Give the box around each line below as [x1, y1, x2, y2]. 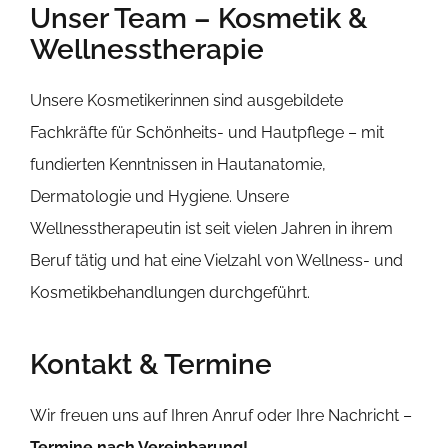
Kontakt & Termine [29, 348, 272, 382]
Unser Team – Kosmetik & [29, 2, 367, 36]
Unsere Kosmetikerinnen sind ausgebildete [29, 91, 343, 111]
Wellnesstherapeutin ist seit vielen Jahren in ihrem [29, 219, 393, 239]
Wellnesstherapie [29, 33, 264, 67]
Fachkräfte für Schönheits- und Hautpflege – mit [29, 123, 384, 143]
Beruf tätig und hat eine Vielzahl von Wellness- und [29, 251, 403, 271]
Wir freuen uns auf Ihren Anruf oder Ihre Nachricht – [29, 406, 412, 426]
